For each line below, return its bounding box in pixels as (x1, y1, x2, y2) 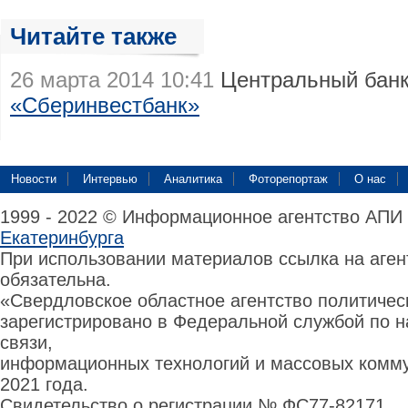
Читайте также (10, 23, 177, 50)
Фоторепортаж (249, 172, 328, 186)
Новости (11, 172, 56, 186)
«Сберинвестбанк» (10, 93, 199, 117)
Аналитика (164, 172, 222, 186)
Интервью (83, 172, 138, 186)
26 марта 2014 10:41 (10, 67, 214, 92)
